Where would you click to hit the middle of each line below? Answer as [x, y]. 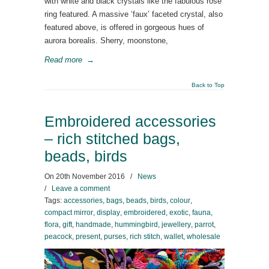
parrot [204, 225]
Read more [63, 60]
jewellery [176, 225]
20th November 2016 [90, 177]
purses [115, 237]
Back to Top [208, 85]
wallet [174, 237]
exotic [179, 213]
